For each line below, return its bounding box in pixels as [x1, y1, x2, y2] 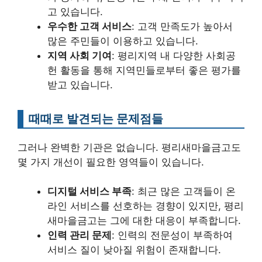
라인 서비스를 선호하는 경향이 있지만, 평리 [47, 200, 244, 212]
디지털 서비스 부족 [47, 185, 132, 198]
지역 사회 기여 [47, 49, 112, 61]
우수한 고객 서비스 [47, 20, 132, 32]
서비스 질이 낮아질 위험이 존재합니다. [47, 244, 221, 256]
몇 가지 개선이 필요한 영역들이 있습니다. [18, 156, 204, 168]
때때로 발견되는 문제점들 [29, 111, 163, 126]
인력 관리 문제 [47, 229, 112, 242]
